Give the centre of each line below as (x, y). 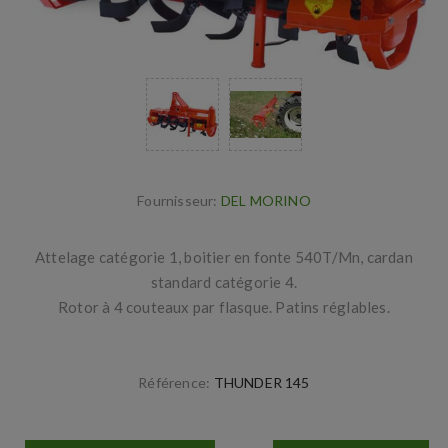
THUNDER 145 (261, 382)
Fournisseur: (177, 200)
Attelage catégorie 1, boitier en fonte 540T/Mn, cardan (224, 256)
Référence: (174, 382)
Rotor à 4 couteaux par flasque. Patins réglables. (224, 306)
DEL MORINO (265, 200)
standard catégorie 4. (224, 281)
